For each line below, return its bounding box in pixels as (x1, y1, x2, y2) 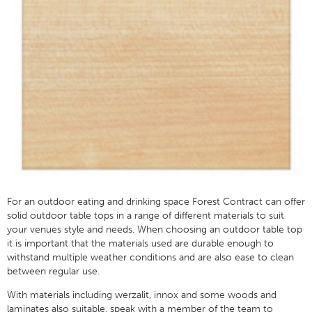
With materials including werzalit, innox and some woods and (7, 289, 276, 302)
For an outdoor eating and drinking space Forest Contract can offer (7, 196, 305, 208)
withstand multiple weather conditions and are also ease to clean (7, 251, 294, 264)
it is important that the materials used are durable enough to (7, 237, 274, 250)
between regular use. (7, 265, 100, 278)
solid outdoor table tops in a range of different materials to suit (7, 210, 284, 222)
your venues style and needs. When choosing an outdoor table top (7, 224, 302, 236)
